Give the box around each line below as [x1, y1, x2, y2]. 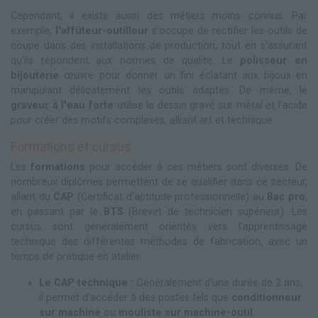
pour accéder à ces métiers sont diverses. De [85, 161, 307, 174]
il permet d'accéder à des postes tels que [39, 292, 231, 305]
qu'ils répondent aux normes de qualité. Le [11, 55, 241, 67]
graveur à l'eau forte [11, 99, 114, 112]
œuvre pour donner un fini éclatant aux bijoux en [59, 70, 307, 82]
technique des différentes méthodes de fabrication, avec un [11, 236, 307, 248]
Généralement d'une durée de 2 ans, [133, 277, 302, 290]
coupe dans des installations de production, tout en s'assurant [11, 40, 307, 53]
